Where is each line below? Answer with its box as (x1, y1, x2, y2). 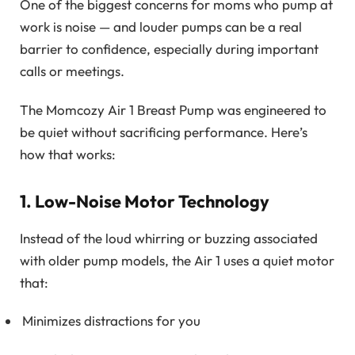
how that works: (20, 145, 116, 162)
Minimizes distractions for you (22, 312, 200, 330)
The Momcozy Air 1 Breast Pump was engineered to (20, 101, 326, 118)
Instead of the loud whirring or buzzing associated (20, 229, 318, 246)
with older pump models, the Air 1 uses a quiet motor (20, 251, 334, 269)
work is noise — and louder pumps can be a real (20, 18, 302, 36)
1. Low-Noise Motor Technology (20, 190, 269, 213)
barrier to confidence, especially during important (20, 40, 319, 58)
